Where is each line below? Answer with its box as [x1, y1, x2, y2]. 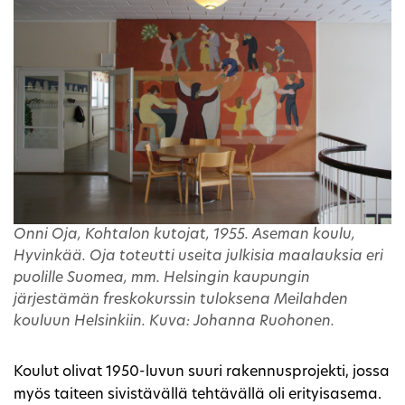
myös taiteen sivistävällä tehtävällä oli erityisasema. [14, 387, 381, 402]
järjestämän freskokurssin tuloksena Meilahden [14, 292, 348, 307]
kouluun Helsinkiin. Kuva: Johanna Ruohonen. [14, 314, 334, 329]
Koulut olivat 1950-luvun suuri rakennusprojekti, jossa [14, 364, 390, 380]
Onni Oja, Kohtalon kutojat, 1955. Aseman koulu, [14, 227, 355, 242]
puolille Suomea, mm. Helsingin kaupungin [14, 270, 310, 286]
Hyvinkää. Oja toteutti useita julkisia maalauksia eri [14, 249, 383, 264]
